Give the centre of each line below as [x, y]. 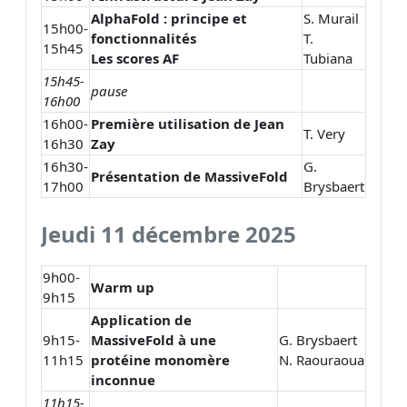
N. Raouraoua [322, 359]
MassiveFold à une [154, 339]
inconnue [123, 379]
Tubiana [328, 58]
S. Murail [331, 18]
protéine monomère [160, 359]
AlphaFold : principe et [169, 18]
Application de [141, 319]
